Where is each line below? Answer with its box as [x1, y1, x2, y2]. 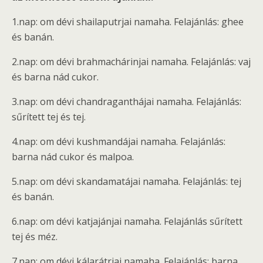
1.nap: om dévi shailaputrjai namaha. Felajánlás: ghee [12, 15, 244, 28]
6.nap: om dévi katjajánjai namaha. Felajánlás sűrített [12, 214, 242, 228]
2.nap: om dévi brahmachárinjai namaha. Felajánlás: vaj [12, 55, 251, 68]
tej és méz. [12, 230, 58, 243]
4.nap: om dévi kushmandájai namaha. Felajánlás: [12, 134, 225, 148]
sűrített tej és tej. [12, 110, 86, 123]
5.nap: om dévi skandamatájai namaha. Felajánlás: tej [12, 174, 241, 188]
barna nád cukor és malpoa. [12, 150, 134, 163]
